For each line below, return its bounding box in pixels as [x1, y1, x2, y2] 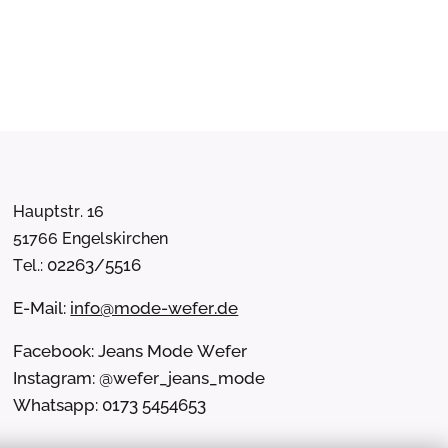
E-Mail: [13, 298, 71, 318]
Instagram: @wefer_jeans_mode [13, 368, 266, 388]
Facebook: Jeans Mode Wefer [13, 341, 248, 361]
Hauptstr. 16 [13, 202, 105, 221]
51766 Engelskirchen [13, 229, 169, 248]
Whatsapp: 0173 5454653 [13, 395, 207, 415]
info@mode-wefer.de [70, 298, 239, 318]
